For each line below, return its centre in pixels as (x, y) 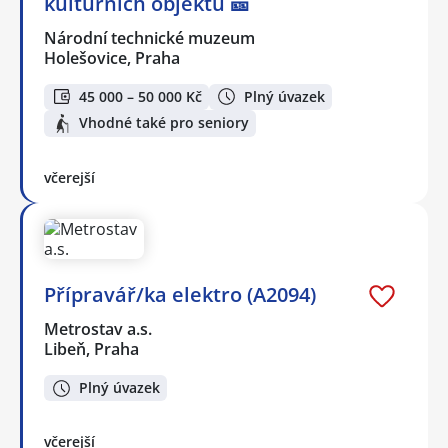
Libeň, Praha (91, 348)
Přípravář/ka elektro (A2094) (180, 294)
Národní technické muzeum (150, 37)
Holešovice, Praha (112, 57)
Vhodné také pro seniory (164, 123)
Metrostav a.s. (99, 328)
